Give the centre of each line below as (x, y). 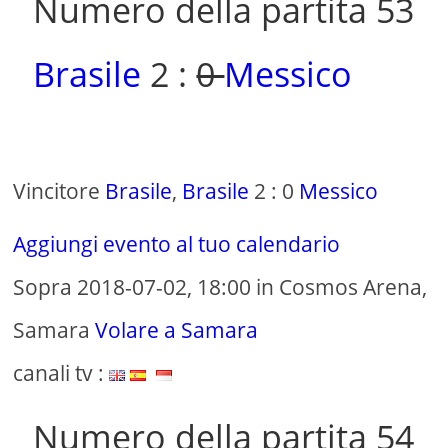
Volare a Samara (177, 330)
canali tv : (61, 373)
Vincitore (59, 191)
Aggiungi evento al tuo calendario (177, 244)
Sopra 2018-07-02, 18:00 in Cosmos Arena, (220, 287)
